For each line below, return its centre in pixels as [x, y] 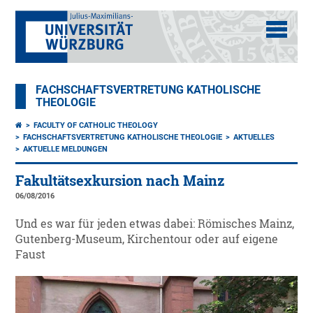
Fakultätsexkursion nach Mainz [120, 181]
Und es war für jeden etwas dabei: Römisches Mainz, [155, 224]
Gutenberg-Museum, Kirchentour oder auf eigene [147, 239]
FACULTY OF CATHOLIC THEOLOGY [96, 125]
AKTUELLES [254, 137]
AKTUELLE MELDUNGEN [66, 149]
